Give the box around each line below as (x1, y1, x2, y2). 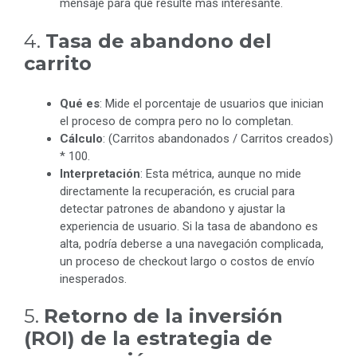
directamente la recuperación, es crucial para (60, 183, 295, 198)
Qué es (60, 96, 100, 111)
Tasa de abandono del (45, 29, 272, 53)
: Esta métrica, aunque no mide (140, 166, 301, 181)
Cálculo (60, 131, 103, 146)
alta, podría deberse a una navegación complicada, (60, 236, 324, 251)
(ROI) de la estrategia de (24, 327, 273, 351)
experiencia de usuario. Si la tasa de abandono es (60, 218, 318, 233)
